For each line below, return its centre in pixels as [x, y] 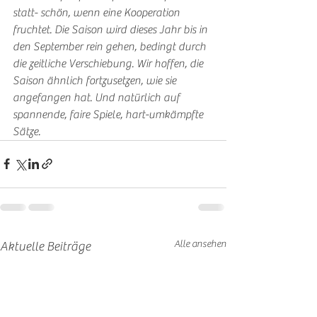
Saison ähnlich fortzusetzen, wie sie [96, 80]
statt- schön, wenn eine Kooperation [98, 12]
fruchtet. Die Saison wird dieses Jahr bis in [111, 29]
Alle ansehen [200, 244]
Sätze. [27, 131]
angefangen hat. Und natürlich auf [98, 97]
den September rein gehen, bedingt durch [111, 46]
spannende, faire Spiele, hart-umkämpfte [109, 114]
